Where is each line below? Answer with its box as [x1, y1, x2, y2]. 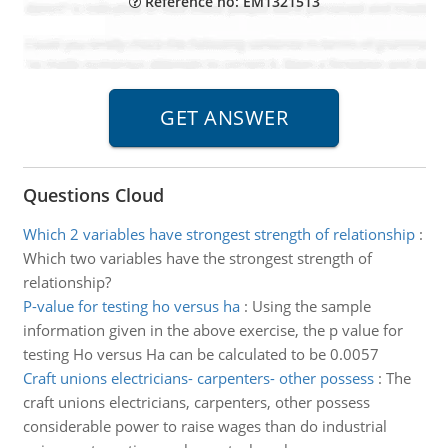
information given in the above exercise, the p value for [22, 320, 403, 340]
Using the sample [251, 296, 371, 316]
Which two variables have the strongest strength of [22, 248, 372, 268]
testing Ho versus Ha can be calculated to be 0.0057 [22, 344, 379, 364]
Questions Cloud [22, 183, 164, 207]
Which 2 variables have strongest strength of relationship [22, 224, 415, 244]
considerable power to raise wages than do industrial [22, 416, 387, 436]
